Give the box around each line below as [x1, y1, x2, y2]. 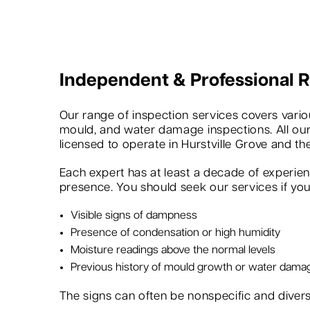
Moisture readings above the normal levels [70, 244, 275, 257]
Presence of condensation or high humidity [70, 227, 280, 239]
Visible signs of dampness [70, 210, 197, 222]
